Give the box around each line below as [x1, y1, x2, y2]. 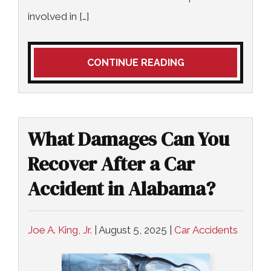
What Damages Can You [28, 125, 229, 152]
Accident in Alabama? [28, 175, 215, 202]
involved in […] [28, 10, 90, 22]
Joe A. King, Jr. [28, 223, 92, 236]
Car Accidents [174, 223, 238, 236]
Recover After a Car [28, 150, 195, 177]
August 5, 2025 [99, 223, 167, 236]
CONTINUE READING [87, 56, 184, 68]
